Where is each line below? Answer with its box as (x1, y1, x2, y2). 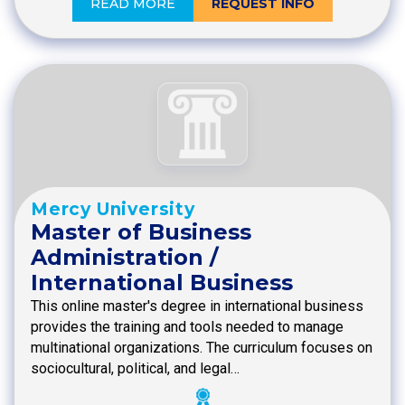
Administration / (31, 243, 218, 270)
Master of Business (31, 218, 251, 245)
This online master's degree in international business (31, 297, 363, 315)
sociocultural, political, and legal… (31, 359, 240, 377)
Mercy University (31, 198, 195, 220)
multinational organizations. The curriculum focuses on (31, 338, 372, 356)
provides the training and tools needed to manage (31, 317, 344, 335)
